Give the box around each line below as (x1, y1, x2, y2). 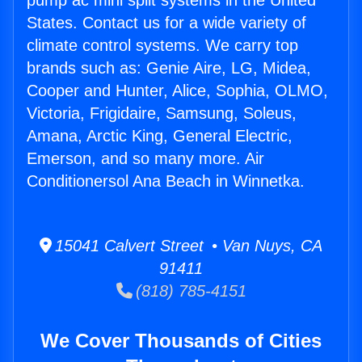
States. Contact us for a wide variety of (27, 14, 306, 32)
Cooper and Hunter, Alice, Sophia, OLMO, (27, 82, 328, 100)
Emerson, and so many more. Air (27, 149, 264, 168)
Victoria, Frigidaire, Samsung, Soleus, (27, 104, 297, 123)
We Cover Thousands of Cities (40, 330, 322, 352)
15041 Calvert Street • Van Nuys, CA (52, 237, 322, 255)
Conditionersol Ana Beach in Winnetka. (27, 172, 305, 191)
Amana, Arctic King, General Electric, (27, 127, 293, 145)
